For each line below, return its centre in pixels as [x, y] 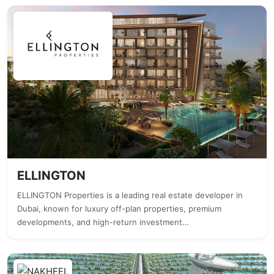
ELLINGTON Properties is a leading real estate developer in [130, 195]
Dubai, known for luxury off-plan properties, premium [119, 209]
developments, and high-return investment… [103, 222]
